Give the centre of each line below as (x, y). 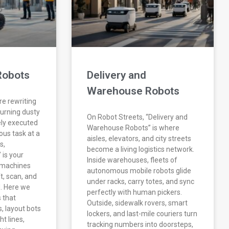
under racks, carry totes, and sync (141, 182)
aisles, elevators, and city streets (139, 139)
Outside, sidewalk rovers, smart (138, 203)
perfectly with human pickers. (135, 192)
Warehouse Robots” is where (133, 128)
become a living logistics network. (141, 150)
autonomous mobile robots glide (139, 171)
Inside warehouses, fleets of (132, 160)
